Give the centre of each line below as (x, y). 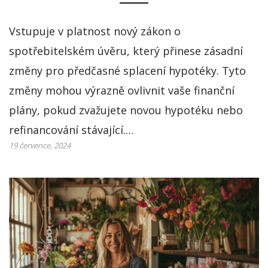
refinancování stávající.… (71, 130)
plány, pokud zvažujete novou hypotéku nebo (126, 110)
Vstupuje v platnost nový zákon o (95, 31)
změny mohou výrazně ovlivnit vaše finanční (122, 90)
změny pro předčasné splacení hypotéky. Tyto (127, 70)
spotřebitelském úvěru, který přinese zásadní (126, 51)
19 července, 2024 (40, 145)
